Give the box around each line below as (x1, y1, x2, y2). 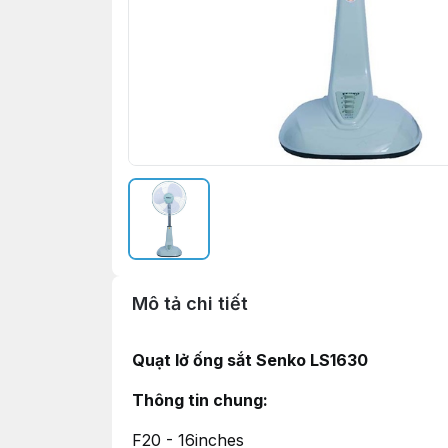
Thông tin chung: (132, 390, 268, 410)
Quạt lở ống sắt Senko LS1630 (132, 350, 368, 370)
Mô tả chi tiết (132, 293, 248, 314)
